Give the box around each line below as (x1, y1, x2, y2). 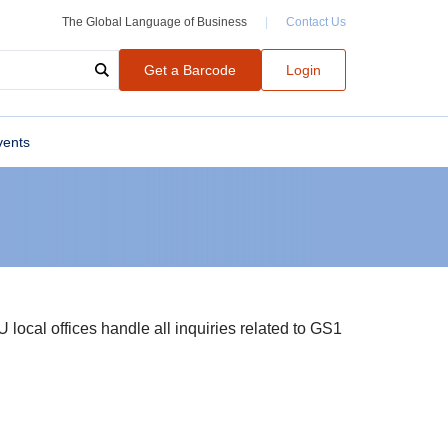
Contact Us (286, 15, 346, 29)
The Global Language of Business (62, 15, 250, 29)
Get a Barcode (144, 62, 236, 78)
